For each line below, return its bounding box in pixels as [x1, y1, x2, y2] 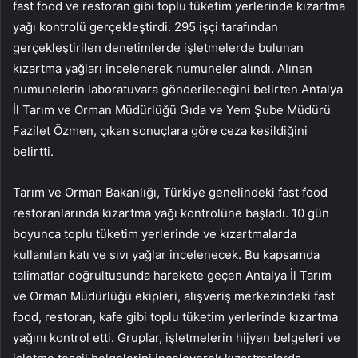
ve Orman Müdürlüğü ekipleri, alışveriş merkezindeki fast [13, 288, 335, 304]
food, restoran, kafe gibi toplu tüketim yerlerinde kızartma [13, 309, 338, 325]
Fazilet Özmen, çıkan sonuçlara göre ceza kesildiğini [13, 123, 308, 139]
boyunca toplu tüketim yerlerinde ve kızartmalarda [13, 226, 296, 242]
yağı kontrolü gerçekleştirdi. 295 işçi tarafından [13, 19, 278, 35]
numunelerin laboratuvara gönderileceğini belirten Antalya [13, 82, 343, 97]
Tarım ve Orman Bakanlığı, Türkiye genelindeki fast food [13, 185, 328, 201]
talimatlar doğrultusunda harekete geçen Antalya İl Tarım [13, 268, 332, 284]
